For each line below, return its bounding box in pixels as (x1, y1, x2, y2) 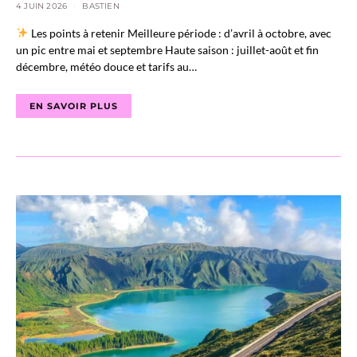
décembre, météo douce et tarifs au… (16, 60, 197, 73)
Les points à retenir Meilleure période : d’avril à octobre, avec (29, 26, 332, 40)
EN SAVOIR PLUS (29, 100, 118, 112)
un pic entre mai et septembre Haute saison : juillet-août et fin (16, 43, 319, 57)
